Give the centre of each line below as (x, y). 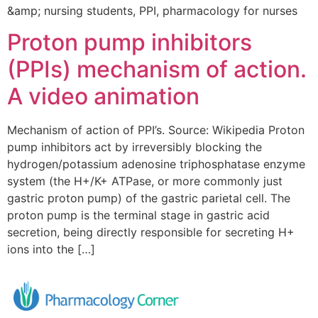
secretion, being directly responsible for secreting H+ (151, 232)
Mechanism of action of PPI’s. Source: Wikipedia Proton (156, 130)
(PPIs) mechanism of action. (157, 70)
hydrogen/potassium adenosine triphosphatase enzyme (156, 164)
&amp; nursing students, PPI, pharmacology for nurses (152, 10)
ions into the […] (51, 250)
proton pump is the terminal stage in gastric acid (138, 215)
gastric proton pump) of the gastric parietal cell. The (149, 198)
